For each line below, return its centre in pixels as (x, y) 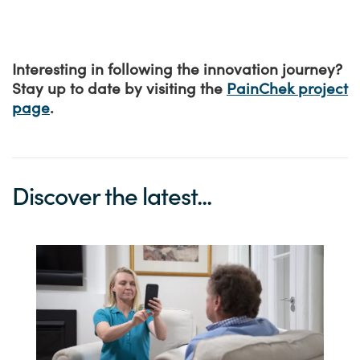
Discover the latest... (112, 196)
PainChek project (287, 89)
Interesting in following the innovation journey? (177, 70)
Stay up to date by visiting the (119, 89)
